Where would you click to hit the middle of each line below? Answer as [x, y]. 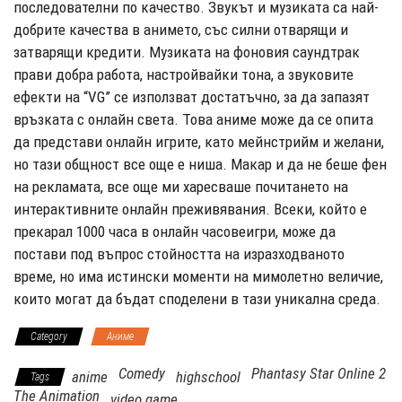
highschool [208, 376]
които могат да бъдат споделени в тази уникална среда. [197, 298]
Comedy [142, 373]
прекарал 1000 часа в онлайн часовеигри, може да [175, 231]
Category [49, 336]
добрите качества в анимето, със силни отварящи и [181, 29]
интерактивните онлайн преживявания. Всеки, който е [190, 209]
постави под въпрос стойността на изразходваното [179, 253]
